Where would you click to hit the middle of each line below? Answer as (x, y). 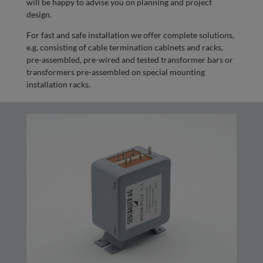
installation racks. (58, 84)
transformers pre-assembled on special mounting (115, 72)
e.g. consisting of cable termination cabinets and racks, (124, 47)
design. (39, 14)
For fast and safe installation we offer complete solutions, (130, 35)
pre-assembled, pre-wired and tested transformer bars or (129, 60)
